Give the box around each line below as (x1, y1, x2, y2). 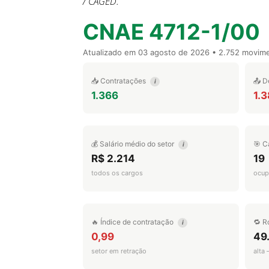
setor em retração (91, 247, 147, 255)
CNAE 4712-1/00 (83, 19, 260, 45)
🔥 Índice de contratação (91, 217, 175, 226)
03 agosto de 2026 (138, 47, 210, 57)
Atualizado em (83, 47, 138, 57)
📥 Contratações (91, 76, 148, 85)
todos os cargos (91, 169, 143, 177)
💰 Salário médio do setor (91, 139, 176, 148)
